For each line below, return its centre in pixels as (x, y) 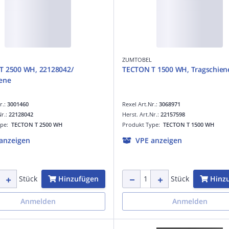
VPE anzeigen (159, 140)
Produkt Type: (143, 124)
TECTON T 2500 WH (37, 124)
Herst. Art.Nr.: (141, 114)
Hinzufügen (78, 178)
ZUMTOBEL (137, 59)
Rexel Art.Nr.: (141, 104)
